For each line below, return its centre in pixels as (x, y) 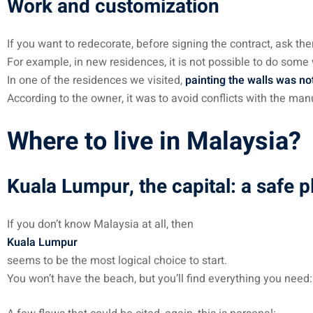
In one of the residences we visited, (96, 80)
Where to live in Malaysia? (154, 141)
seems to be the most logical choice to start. (117, 261)
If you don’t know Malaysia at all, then (100, 224)
